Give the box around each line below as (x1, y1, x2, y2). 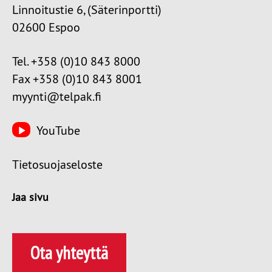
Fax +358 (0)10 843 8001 (12, 71, 142, 87)
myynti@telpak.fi (12, 89, 101, 104)
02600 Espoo (12, 19, 80, 35)
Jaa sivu (12, 190, 49, 205)
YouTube (36, 123, 80, 138)
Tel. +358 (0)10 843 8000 (12, 53, 140, 69)
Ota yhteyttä (30, 240, 108, 264)
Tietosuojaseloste (12, 157, 103, 172)
